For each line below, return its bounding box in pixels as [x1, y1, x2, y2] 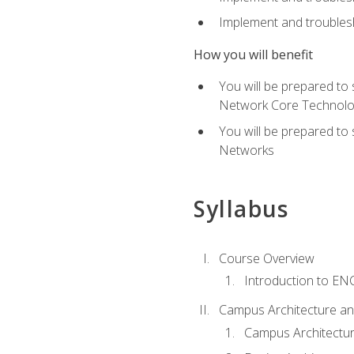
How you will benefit [193, 45, 313, 63]
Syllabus [193, 193, 289, 224]
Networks [218, 141, 274, 159]
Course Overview [218, 250, 314, 268]
